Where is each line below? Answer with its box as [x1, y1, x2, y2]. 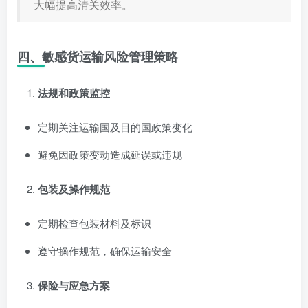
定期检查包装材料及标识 [38, 215, 151, 230]
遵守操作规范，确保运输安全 [38, 243, 172, 258]
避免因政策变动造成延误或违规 [38, 146, 182, 162]
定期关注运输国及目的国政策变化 [38, 119, 192, 134]
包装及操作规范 [38, 181, 110, 197]
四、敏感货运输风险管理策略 [17, 47, 178, 65]
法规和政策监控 [38, 85, 110, 100]
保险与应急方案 [38, 277, 110, 293]
